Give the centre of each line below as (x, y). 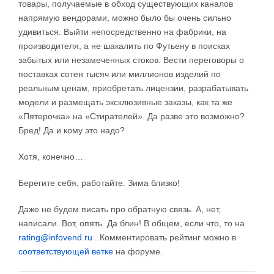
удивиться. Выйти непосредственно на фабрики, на (122, 32)
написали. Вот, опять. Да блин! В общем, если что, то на (131, 224)
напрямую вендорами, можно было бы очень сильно (125, 18)
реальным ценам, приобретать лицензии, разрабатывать (133, 88)
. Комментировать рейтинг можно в (164, 238)
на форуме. (138, 252)
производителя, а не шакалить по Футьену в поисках (124, 46)
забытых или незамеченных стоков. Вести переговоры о (131, 60)
